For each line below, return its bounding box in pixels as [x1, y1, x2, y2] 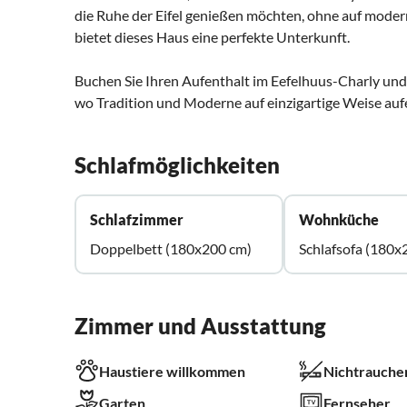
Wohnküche [299, 211, 380, 229]
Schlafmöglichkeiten [74, 152, 280, 179]
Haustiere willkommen [99, 362, 245, 381]
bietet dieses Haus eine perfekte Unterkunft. [74, 28, 350, 46]
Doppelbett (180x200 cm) [90, 240, 252, 258]
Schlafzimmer [90, 211, 184, 229]
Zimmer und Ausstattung [74, 313, 326, 340]
